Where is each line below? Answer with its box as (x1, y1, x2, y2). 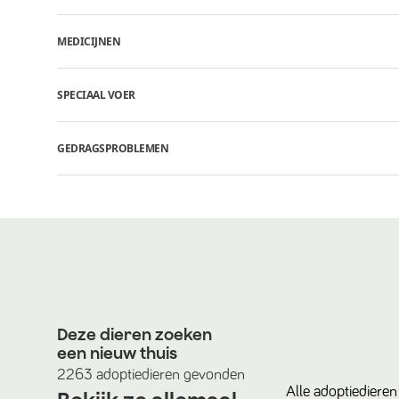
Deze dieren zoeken (57, 325, 212, 344)
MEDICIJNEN (57, 33, 120, 49)
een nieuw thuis (57, 344, 177, 362)
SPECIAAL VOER (57, 86, 135, 102)
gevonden (180, 367, 245, 383)
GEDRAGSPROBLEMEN (57, 140, 168, 156)
